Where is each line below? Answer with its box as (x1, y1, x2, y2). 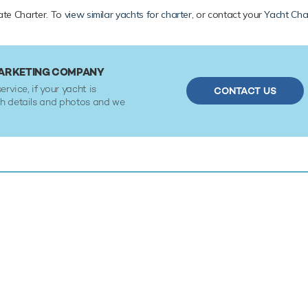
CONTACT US (213, 85, 276, 98)
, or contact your (191, 8, 265, 21)
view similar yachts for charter (64, 8, 192, 21)
